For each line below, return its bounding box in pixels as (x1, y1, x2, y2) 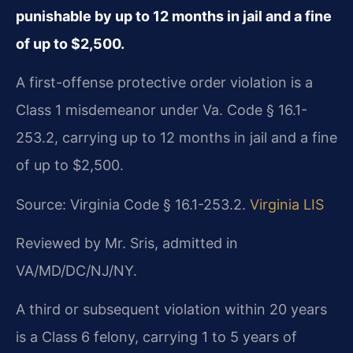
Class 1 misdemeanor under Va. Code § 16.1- (16, 102, 307, 119)
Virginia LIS (250, 195, 324, 213)
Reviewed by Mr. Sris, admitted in (16, 234, 238, 251)
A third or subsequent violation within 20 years (16, 301, 327, 318)
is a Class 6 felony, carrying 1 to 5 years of (16, 329, 297, 346)
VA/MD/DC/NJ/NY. (16, 262, 137, 279)
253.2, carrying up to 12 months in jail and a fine (16, 129, 337, 147)
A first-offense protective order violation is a (16, 74, 313, 91)
